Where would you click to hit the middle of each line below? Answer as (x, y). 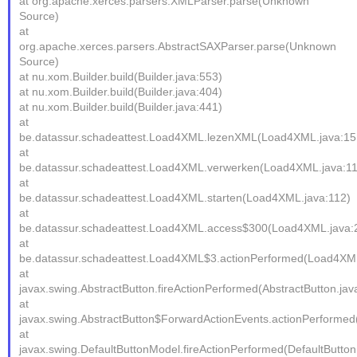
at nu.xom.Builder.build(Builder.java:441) (121, 107)
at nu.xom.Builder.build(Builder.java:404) (121, 92)
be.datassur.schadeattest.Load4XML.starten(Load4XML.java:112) (185, 198)
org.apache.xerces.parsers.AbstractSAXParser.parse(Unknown (178, 46)
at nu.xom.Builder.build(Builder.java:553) (121, 76)
